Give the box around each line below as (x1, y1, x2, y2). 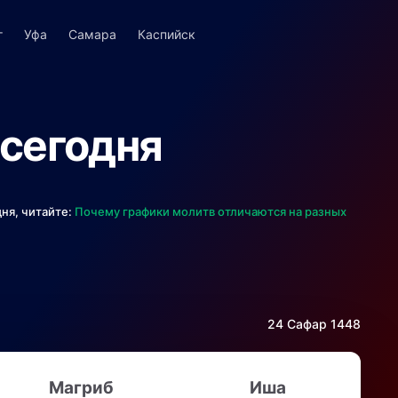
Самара (68, 27, 116, 42)
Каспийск (137, 27, 195, 42)
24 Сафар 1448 (267, 316, 361, 331)
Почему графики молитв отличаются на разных (75, 204, 346, 219)
